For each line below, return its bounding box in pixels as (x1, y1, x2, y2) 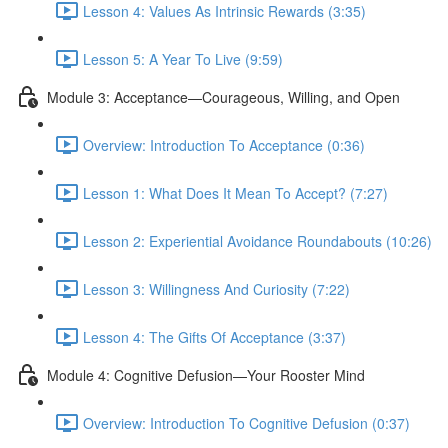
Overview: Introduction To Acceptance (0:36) (83, 134, 365, 155)
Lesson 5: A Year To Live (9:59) (83, 48, 283, 69)
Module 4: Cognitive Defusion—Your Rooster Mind (47, 364, 365, 385)
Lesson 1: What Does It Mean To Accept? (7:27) (83, 182, 388, 203)
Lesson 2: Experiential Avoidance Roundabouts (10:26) (83, 230, 432, 251)
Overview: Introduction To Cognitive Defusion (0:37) (83, 412, 410, 433)
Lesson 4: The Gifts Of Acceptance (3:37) (83, 326, 346, 347)
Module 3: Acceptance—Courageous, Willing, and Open (47, 86, 400, 107)
